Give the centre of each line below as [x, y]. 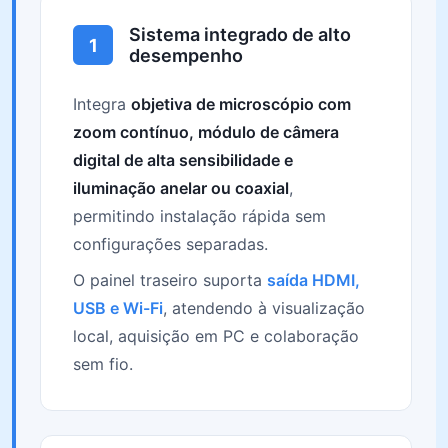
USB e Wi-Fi [118, 308]
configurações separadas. [170, 244]
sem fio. [103, 364]
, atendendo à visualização [264, 308]
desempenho [186, 55]
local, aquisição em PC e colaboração [216, 336]
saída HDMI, [313, 280]
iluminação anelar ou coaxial [181, 188]
